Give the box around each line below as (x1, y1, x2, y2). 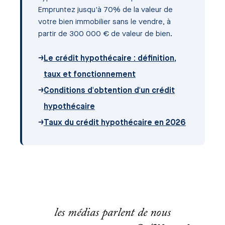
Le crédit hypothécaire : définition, (44, 55, 176, 63)
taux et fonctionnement (44, 71, 136, 79)
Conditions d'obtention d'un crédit (44, 87, 175, 95)
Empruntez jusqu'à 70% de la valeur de (38, 7, 173, 15)
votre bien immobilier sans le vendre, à (38, 19, 171, 27)
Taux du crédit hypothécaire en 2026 (44, 119, 186, 128)
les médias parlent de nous (54, 207, 171, 219)
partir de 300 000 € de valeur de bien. (38, 31, 172, 39)
